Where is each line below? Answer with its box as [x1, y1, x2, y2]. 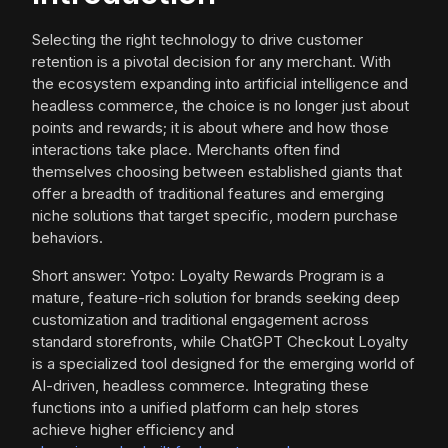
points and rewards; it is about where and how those [32, 118, 389, 138]
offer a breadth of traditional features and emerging [32, 184, 384, 204]
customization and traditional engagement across [32, 310, 369, 330]
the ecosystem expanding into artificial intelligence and [32, 74, 408, 94]
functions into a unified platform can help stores [32, 398, 359, 418]
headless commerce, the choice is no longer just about [32, 96, 409, 116]
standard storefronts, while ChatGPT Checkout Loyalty [32, 332, 408, 352]
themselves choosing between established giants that [32, 162, 402, 182]
